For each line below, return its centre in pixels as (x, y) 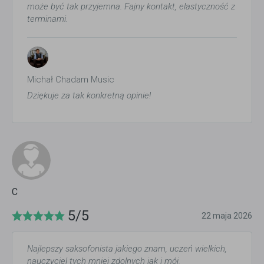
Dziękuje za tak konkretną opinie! (89, 95)
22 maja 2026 (227, 215)
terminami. (47, 19)
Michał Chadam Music (71, 79)
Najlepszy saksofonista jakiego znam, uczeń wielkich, (127, 248)
